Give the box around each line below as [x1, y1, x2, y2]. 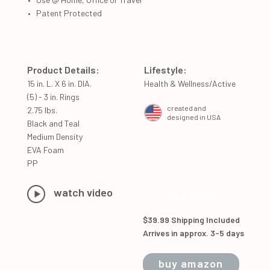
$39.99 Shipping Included [142, 214, 240, 225]
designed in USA [167, 112, 221, 121]
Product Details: [27, 63, 99, 75]
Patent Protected [36, 7, 102, 18]
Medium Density [27, 131, 83, 142]
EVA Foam [27, 144, 64, 155]
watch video [54, 186, 113, 199]
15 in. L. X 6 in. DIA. [27, 78, 92, 89]
